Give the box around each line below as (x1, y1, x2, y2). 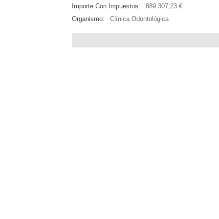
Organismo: (72, 15, 105, 23)
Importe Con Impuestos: (72, 2, 140, 10)
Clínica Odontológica (109, 15, 169, 23)
